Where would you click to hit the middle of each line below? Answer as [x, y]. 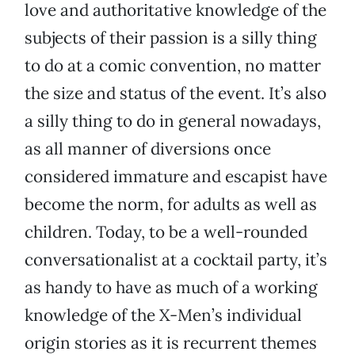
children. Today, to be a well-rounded [166, 232]
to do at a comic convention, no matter [173, 66]
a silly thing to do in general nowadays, [173, 121]
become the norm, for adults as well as [171, 204]
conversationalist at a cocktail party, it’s [176, 260]
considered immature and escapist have [176, 177]
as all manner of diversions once [148, 149]
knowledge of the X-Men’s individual [163, 315]
